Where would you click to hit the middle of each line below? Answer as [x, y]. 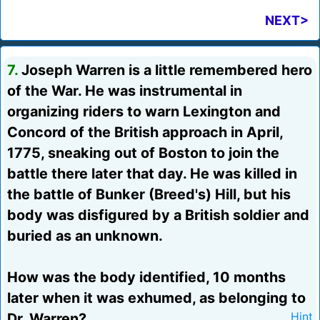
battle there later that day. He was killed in [152, 174]
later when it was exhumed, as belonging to [156, 298]
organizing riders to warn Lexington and [144, 112]
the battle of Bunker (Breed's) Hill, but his [149, 195]
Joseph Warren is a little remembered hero [165, 70]
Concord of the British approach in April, [145, 132]
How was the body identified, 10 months [146, 277]
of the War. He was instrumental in [125, 91]
